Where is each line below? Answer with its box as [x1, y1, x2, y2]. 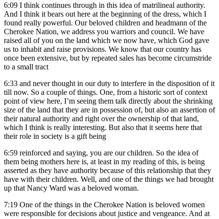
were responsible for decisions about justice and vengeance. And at [4, 209, 210, 218]
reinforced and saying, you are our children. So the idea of [20, 149, 198, 157]
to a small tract [4, 63, 48, 71]
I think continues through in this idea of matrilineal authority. [20, 1, 205, 10]
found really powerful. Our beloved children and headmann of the [4, 19, 207, 27]
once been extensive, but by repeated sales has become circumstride [4, 54, 212, 63]
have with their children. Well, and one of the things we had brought [4, 175, 214, 184]
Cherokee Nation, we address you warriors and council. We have [4, 27, 204, 36]
